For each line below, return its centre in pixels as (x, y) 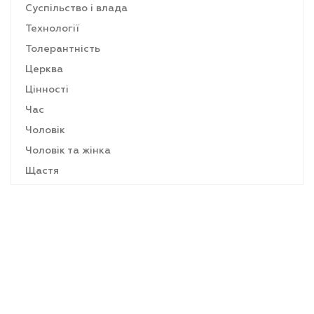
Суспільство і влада (76, 8)
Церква (44, 69)
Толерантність (63, 49)
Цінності (47, 90)
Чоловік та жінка (68, 151)
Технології (52, 29)
